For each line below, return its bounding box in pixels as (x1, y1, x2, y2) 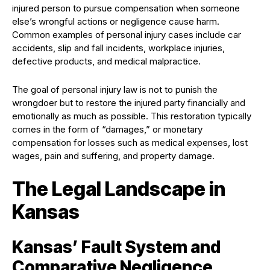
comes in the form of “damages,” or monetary (12, 124, 202, 136)
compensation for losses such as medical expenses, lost (12, 137, 248, 149)
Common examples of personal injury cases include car (12, 29, 241, 41)
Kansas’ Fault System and (12, 237, 221, 258)
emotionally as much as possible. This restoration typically (12, 110, 251, 122)
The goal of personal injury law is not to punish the (12, 84, 218, 96)
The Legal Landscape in (12, 177, 225, 201)
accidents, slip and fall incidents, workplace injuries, (12, 42, 225, 54)
